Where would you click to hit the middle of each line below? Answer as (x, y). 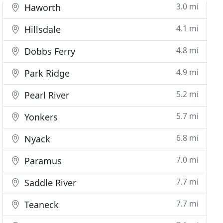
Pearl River (46, 95)
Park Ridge (46, 73)
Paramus (42, 161)
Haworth (42, 7)
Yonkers (40, 117)
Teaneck (41, 205)
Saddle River (49, 183)
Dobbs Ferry (49, 51)
